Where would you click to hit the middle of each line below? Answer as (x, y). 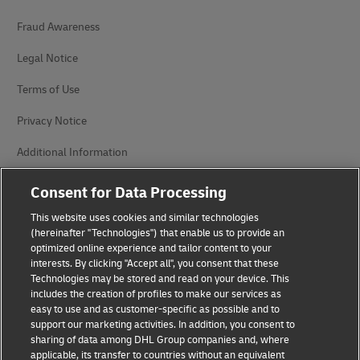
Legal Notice (47, 59)
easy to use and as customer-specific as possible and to (155, 309)
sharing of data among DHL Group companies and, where (160, 340)
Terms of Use (48, 90)
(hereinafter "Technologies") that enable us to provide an (158, 233)
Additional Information (72, 153)
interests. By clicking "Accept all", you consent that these (155, 264)
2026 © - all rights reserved (180, 319)
